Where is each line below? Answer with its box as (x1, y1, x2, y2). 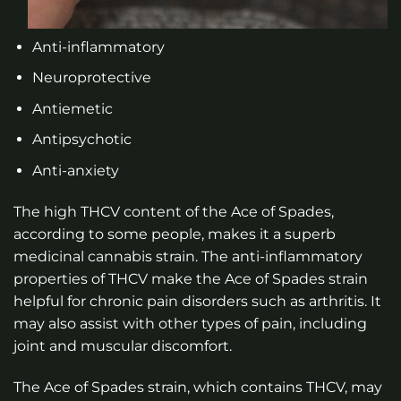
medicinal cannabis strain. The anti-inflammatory (13, 247, 363, 265)
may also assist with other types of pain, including (13, 314, 367, 332)
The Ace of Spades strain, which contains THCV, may (13, 378, 382, 396)
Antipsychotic (31, 131, 132, 149)
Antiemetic (31, 99, 113, 117)
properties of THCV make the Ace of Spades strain (13, 269, 368, 287)
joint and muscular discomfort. (13, 337, 232, 354)
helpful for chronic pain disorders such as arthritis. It (13, 292, 381, 310)
